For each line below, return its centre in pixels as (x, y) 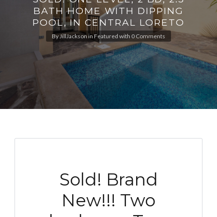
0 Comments (148, 36)
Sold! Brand (108, 179)
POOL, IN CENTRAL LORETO (108, 23)
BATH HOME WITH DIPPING (108, 11)
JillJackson (73, 36)
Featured (106, 36)
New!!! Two (108, 200)
